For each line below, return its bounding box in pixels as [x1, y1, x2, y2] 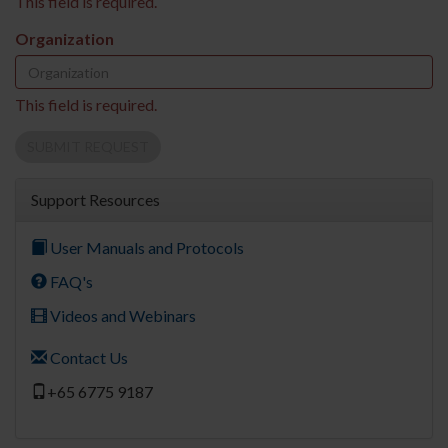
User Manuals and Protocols [47, 238, 244, 257]
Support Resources [31, 190, 160, 209]
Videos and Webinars [47, 306, 196, 325]
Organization [15, 29, 114, 48]
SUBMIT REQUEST [27, 138, 149, 155]
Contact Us [47, 348, 128, 367]
